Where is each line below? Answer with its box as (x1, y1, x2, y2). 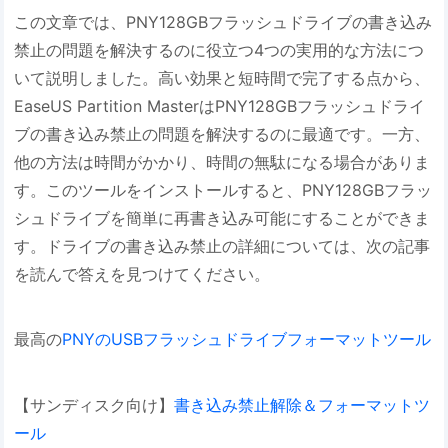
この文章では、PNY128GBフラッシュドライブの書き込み (14, 11, 433, 32)
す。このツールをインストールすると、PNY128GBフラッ (14, 179, 433, 200)
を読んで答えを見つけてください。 (14, 263, 271, 284)
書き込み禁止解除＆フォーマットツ (174, 395, 431, 416)
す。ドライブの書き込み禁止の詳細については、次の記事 (14, 235, 431, 256)
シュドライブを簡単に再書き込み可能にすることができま (14, 207, 431, 228)
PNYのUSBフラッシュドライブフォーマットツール (62, 329, 432, 350)
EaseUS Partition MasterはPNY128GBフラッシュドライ (14, 95, 426, 116)
